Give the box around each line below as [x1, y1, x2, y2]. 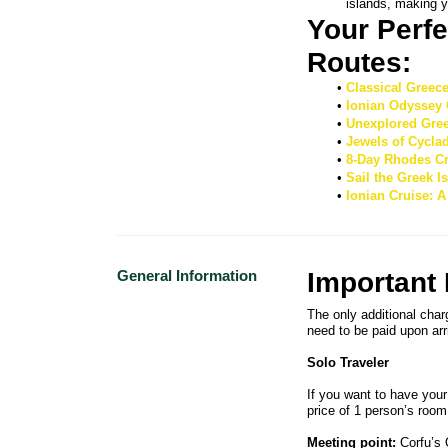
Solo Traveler [307, 355, 389, 371]
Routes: [307, 47, 419, 79]
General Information [117, 267, 257, 285]
